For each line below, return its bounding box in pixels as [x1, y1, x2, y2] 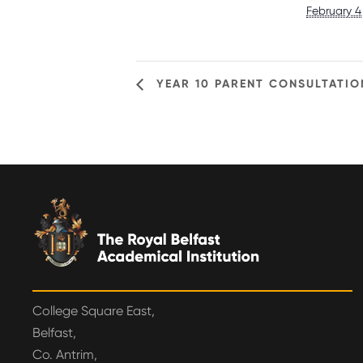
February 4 [306, 4, 361, 18]
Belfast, [32, 325, 76, 341]
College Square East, [32, 303, 155, 319]
